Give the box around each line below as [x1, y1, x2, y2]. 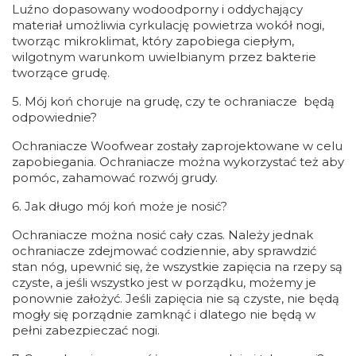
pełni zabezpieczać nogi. [12, 323, 160, 338]
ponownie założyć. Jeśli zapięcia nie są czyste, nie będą [12, 291, 339, 306]
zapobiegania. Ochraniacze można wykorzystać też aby [12, 154, 344, 169]
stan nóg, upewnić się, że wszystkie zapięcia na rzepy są [12, 259, 342, 274]
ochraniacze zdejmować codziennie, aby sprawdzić [12, 243, 316, 258]
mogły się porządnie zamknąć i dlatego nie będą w [12, 307, 315, 322]
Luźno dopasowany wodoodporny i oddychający [12, 2, 303, 17]
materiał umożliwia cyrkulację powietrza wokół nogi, [12, 17, 324, 33]
